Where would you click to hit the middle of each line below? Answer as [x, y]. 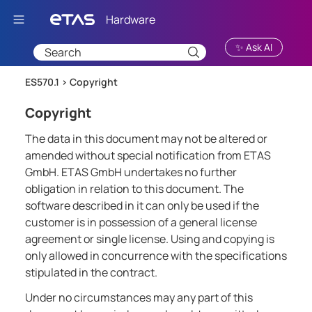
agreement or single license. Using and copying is [150, 239]
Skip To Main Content [167, 16]
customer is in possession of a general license [141, 223]
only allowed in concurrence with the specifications [156, 256]
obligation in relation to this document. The [134, 189]
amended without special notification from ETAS [148, 156]
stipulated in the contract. [91, 273]
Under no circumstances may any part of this [139, 298]
